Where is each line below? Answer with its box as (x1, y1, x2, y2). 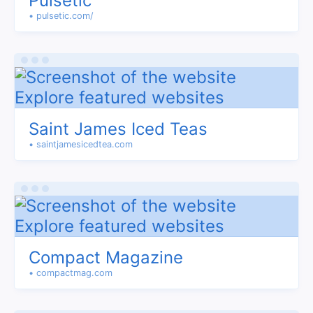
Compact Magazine (29, 247, 183, 268)
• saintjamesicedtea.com (29, 139, 133, 150)
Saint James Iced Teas (29, 119, 208, 139)
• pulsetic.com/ (29, 10, 94, 21)
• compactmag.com (29, 268, 112, 278)
